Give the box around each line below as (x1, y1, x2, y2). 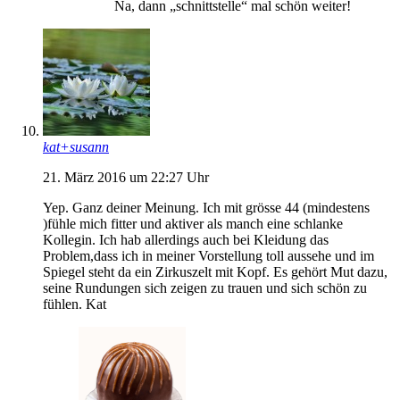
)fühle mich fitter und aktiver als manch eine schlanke (43, 215, 343, 231)
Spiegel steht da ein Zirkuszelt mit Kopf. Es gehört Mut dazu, (43, 263, 387, 279)
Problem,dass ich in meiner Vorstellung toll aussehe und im (43, 247, 374, 263)
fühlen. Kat (43, 296, 106, 312)
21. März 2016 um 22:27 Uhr (43, 169, 209, 185)
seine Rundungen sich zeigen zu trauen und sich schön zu (43, 279, 367, 296)
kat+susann (43, 138, 109, 154)
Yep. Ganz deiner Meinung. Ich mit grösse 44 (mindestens (43, 199, 370, 215)
